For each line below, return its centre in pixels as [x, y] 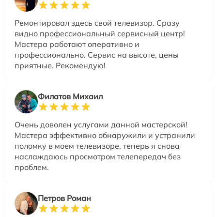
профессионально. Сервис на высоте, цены [97, 54]
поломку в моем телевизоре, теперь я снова [97, 146]
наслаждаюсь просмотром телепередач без [98, 156]
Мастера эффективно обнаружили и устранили [105, 135]
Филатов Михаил [70, 96]
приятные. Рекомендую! [60, 65]
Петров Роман [64, 198]
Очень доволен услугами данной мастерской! [101, 124]
